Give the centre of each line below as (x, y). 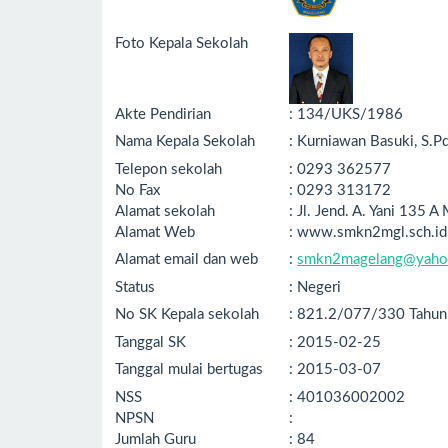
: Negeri (315, 287)
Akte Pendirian (163, 114)
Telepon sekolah (168, 169)
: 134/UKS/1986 (346, 114)
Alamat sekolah (165, 211)
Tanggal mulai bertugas (189, 369)
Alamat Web (155, 232)
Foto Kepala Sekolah (181, 43)
